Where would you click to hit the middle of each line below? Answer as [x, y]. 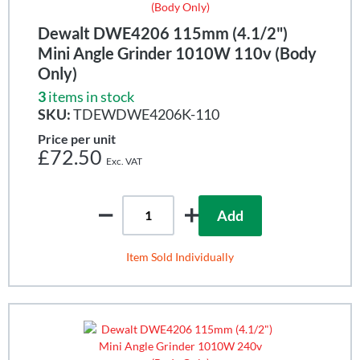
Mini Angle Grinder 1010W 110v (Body [177, 53]
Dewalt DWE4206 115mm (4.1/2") [163, 33]
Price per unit [77, 138]
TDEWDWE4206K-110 [145, 114]
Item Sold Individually [180, 256]
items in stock [91, 96]
